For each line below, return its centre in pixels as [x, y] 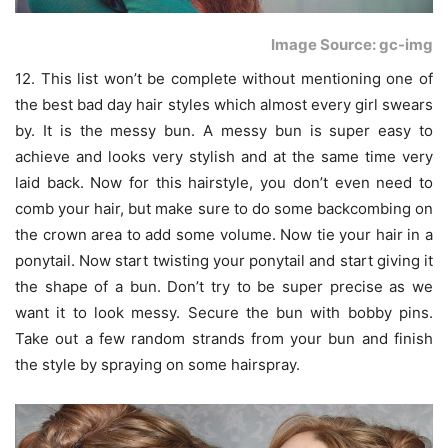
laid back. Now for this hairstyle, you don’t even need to [224, 183]
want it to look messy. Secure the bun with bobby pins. [224, 313]
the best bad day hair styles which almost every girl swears [224, 105]
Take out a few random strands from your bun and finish [224, 339]
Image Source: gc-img [352, 45]
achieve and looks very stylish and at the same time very [224, 157]
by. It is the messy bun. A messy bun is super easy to [224, 131]
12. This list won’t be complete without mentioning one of [224, 79]
